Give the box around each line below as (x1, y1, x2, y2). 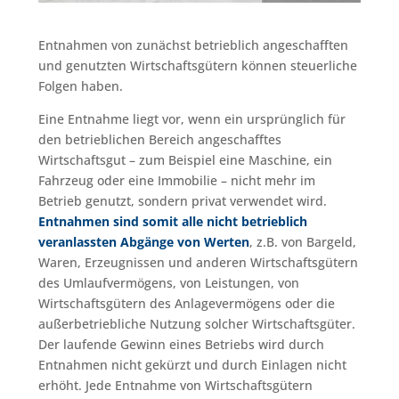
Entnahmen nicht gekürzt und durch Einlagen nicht (37, 356, 346, 374)
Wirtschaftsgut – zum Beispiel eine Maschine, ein (37, 151, 332, 169)
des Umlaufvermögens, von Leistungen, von (37, 274, 299, 292)
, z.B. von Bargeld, (248, 233, 356, 251)
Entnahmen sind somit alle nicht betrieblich (37, 213, 307, 231)
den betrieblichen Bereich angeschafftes (37, 131, 281, 149)
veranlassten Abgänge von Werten (37, 233, 249, 251)
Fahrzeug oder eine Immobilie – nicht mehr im (37, 172, 315, 190)
